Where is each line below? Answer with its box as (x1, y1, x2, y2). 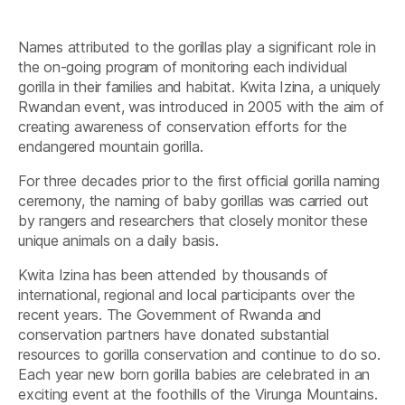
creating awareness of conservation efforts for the (18, 117, 348, 136)
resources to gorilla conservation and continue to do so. (18, 344, 381, 363)
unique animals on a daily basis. (18, 231, 219, 250)
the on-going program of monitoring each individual (18, 57, 348, 76)
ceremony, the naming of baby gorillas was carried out (18, 191, 369, 210)
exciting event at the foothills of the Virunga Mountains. (18, 384, 378, 403)
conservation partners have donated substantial (18, 325, 329, 344)
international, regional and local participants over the (18, 285, 355, 304)
